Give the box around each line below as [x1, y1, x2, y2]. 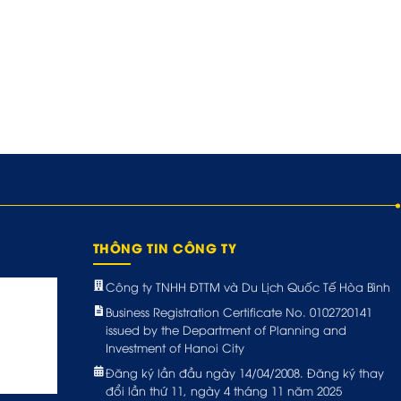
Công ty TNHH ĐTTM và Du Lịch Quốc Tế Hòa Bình [105, 278, 390, 294]
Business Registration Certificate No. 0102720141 [105, 303, 372, 320]
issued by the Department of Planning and [105, 321, 346, 337]
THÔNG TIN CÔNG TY [92, 238, 237, 257]
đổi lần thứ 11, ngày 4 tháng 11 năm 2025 [105, 382, 342, 398]
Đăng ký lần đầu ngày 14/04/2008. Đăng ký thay [105, 364, 384, 380]
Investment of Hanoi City [105, 339, 244, 355]
